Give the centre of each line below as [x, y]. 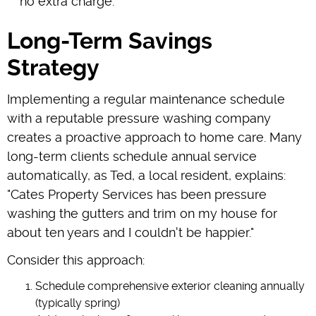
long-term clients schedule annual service [132, 156]
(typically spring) [78, 303]
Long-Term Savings [110, 41]
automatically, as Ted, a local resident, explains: [146, 175]
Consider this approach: [76, 260]
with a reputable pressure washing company [139, 118]
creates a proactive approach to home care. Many [154, 137]
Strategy [53, 67]
